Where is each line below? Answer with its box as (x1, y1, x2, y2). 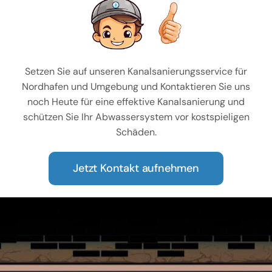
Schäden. (115, 126, 157, 139)
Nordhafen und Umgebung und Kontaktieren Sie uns (22, 80, 250, 93)
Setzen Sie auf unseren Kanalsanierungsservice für (25, 65, 247, 78)
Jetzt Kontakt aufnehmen (73, 161, 199, 176)
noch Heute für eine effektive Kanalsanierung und (27, 95, 245, 109)
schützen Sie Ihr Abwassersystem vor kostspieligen (22, 110, 250, 124)
